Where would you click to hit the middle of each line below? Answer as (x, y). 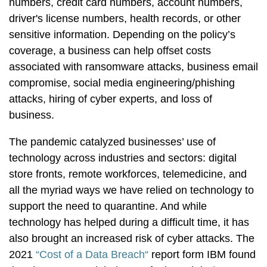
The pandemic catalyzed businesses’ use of (112, 142)
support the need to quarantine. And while (108, 206)
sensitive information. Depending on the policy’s (122, 35)
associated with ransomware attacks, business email (133, 67)
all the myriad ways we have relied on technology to (131, 190)
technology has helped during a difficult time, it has (129, 222)
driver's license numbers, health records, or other (125, 18)
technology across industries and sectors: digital (123, 158)
